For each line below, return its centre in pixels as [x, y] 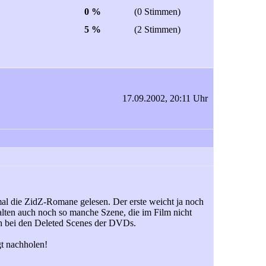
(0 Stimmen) [157, 12]
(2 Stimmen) [157, 29]
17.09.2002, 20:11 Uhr [165, 98]
